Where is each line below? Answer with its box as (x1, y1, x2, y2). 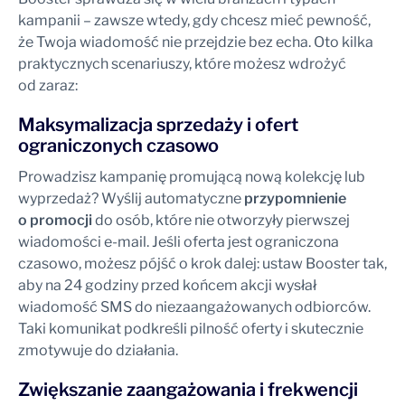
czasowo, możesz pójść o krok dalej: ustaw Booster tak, (18, 254, 387, 272)
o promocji (18, 211, 92, 229)
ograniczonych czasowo (18, 134, 219, 156)
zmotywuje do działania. (18, 341, 178, 359)
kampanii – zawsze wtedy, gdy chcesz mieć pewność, (18, 11, 371, 29)
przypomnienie (244, 189, 346, 207)
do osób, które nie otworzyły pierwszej (92, 211, 350, 229)
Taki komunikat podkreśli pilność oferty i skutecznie (18, 319, 363, 337)
